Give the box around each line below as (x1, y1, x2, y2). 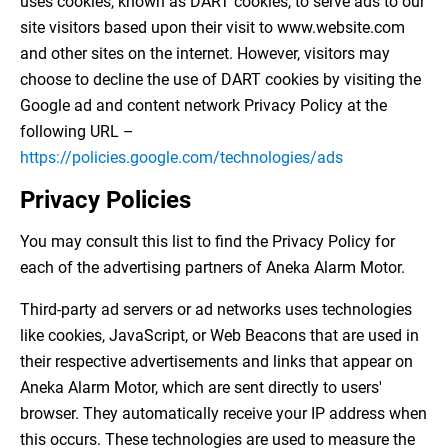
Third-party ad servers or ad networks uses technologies (20, 300, 412, 320)
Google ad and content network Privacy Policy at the (20, 96, 387, 116)
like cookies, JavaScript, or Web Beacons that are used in (20, 326, 419, 346)
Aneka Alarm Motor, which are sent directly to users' (20, 378, 382, 398)
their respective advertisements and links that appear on (20, 352, 413, 372)
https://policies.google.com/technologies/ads (20, 148, 343, 168)
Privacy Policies (20, 186, 191, 215)
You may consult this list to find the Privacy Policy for (20, 232, 395, 252)
